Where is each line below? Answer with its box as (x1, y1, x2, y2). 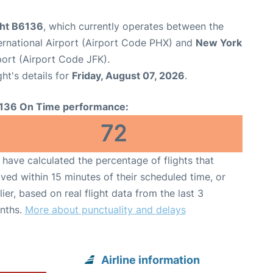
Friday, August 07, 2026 (72, 69, 185, 82)
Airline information (101, 253, 200, 266)
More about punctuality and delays (24, 204, 186, 216)
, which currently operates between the (43, 20, 224, 32)
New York (196, 37, 242, 49)
